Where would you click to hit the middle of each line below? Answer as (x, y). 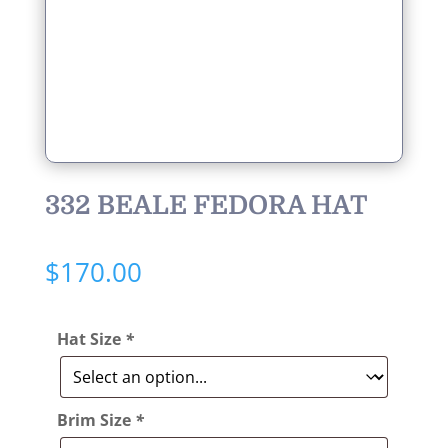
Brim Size (95, 420)
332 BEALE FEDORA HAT (206, 205)
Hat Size (90, 339)
